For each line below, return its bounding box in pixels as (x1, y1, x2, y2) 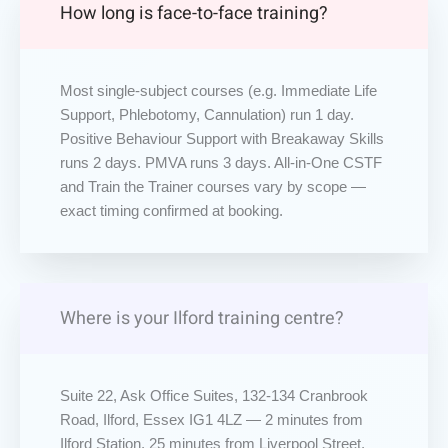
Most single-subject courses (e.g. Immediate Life (60, 82, 377, 99)
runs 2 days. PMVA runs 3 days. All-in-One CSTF (60, 154, 382, 171)
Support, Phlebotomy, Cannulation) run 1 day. (60, 106, 354, 123)
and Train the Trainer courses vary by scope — (60, 178, 366, 195)
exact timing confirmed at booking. (60, 202, 283, 219)
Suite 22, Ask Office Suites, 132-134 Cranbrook (60, 387, 368, 404)
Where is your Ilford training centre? (60, 304, 344, 332)
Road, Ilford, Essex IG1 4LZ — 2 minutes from (60, 411, 363, 428)
